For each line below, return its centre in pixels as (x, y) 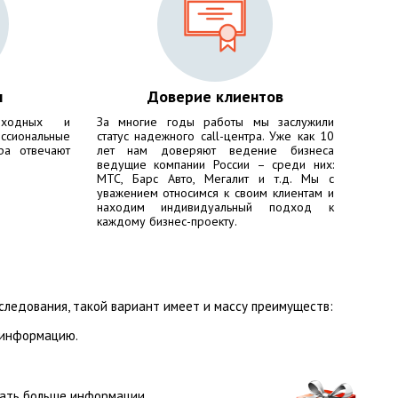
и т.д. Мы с (291, 179)
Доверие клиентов (215, 96)
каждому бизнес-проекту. (167, 221)
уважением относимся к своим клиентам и (215, 193)
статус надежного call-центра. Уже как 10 (215, 136)
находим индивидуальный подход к (215, 207)
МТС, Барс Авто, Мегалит (172, 179)
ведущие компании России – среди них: (215, 164)
